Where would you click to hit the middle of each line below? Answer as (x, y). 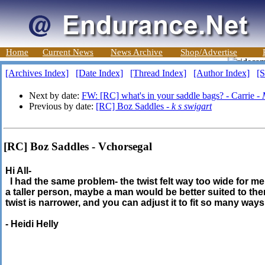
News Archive (137, 52)
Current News (68, 52)
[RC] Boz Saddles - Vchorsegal (78, 146)
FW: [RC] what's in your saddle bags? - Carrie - (172, 96)
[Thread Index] (158, 73)
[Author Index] (222, 73)
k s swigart (192, 106)
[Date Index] (99, 73)
